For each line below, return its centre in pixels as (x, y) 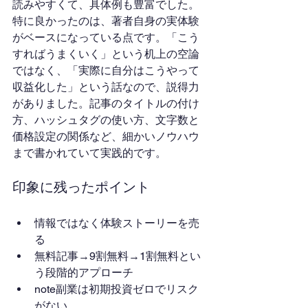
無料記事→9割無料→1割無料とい (118, 256)
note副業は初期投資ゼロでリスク (117, 289)
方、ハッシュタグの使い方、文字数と (106, 120)
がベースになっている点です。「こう (106, 37)
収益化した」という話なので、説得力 (106, 87)
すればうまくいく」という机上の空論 (106, 54)
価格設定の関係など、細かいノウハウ (106, 136)
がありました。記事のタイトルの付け (106, 103)
